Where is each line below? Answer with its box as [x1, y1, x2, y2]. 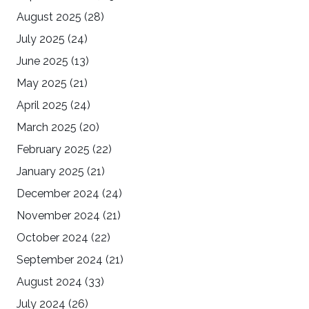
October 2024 [17, 231, 88, 245]
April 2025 [17, 99, 68, 112]
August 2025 [17, 10, 81, 24]
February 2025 [17, 143, 90, 157]
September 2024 [17, 253, 103, 267]
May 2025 [17, 77, 67, 90]
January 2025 [17, 165, 84, 179]
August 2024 [17, 275, 82, 289]
